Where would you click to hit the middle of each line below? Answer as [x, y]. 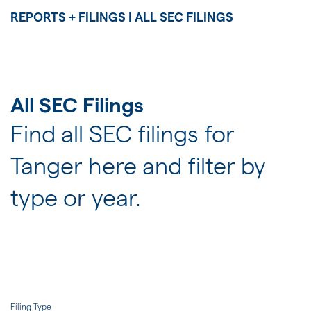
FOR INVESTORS [71, 59]
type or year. [76, 197]
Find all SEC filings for [123, 134]
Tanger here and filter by [138, 166]
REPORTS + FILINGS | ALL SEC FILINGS [122, 17]
